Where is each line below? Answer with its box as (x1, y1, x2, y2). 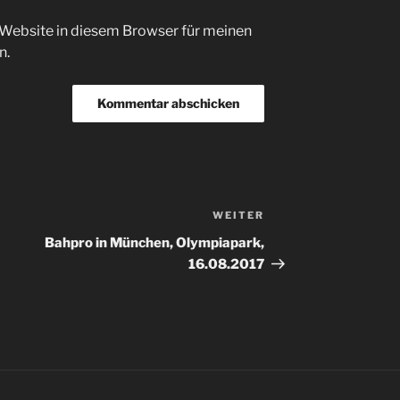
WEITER (212, 209, 265, 222)
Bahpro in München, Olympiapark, (45, 235, 265, 252)
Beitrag (263, 230, 316, 248)
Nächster (263, 209, 329, 227)
